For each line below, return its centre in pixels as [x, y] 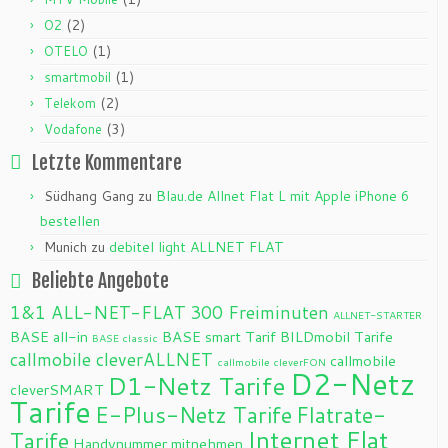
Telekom [70, 103]
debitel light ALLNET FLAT [196, 247]
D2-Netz [352, 383]
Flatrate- [341, 414]
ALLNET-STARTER [377, 314]
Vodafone [73, 129]
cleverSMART [57, 389]
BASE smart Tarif [219, 336]
